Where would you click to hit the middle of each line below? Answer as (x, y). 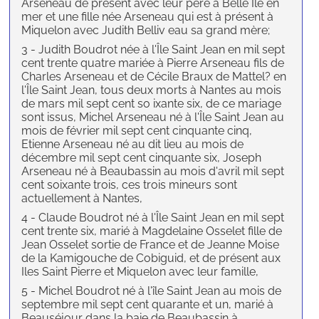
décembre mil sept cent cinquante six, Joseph (142, 158)
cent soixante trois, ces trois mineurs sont (130, 185)
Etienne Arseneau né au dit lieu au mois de (133, 145)
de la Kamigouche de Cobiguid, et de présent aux (151, 258)
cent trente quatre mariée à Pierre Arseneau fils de (153, 63)
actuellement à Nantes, (82, 199)
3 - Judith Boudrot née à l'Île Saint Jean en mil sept (153, 50)
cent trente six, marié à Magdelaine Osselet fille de (152, 231)
